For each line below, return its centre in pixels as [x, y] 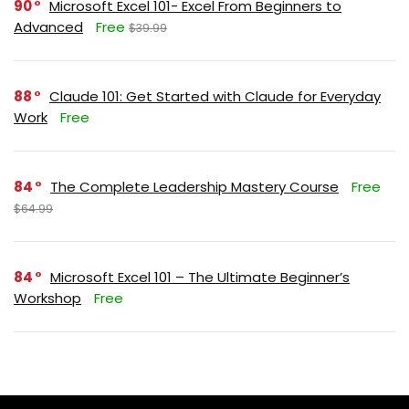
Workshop [47, 298]
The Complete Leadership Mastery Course [194, 186]
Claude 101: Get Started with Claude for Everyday [215, 96]
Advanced [48, 26]
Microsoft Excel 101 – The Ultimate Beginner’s [200, 277]
